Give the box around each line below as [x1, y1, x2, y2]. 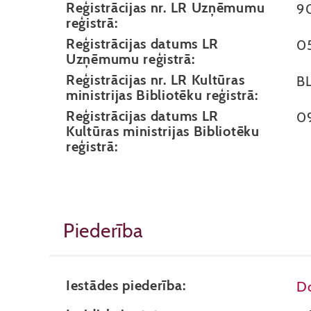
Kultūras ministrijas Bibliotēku [66, 123, 260, 140]
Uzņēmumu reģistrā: [66, 51, 195, 67]
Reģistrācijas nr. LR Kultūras [66, 72, 245, 88]
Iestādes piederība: [66, 277, 186, 294]
